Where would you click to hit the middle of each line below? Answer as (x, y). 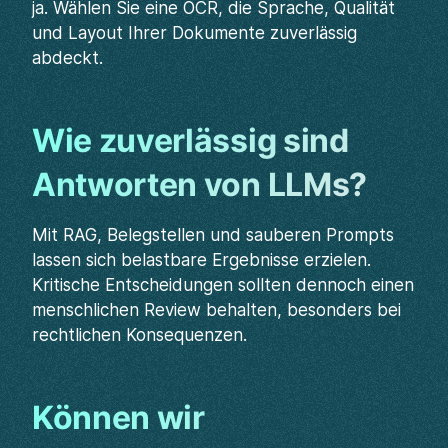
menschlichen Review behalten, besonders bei (216, 310)
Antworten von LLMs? (199, 184)
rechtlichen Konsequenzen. (139, 335)
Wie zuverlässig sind (190, 140)
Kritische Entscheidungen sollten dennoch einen (223, 285)
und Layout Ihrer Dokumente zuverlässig (194, 33)
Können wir (118, 417)
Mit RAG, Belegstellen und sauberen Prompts (213, 235)
